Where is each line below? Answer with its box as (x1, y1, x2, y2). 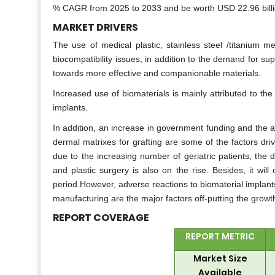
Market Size (193, 252, 247, 265)
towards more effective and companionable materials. (53, 68, 261, 79)
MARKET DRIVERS (53, 20, 138, 35)
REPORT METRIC (185, 230, 255, 243)
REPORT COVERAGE (53, 211, 149, 225)
